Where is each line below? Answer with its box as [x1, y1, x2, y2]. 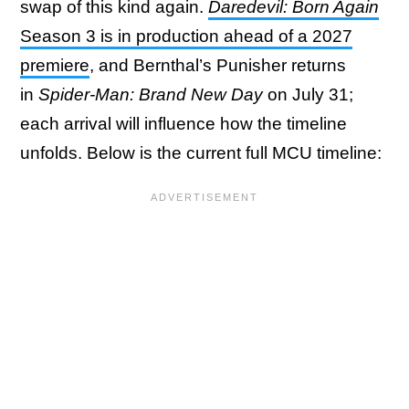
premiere [20, 55, 89, 75]
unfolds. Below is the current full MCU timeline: [20, 142, 386, 163]
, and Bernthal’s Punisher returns [89, 55, 346, 75]
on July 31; [263, 84, 353, 104]
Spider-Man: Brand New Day [38, 84, 263, 104]
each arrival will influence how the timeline [20, 113, 347, 133]
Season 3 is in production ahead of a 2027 [20, 26, 352, 46]
